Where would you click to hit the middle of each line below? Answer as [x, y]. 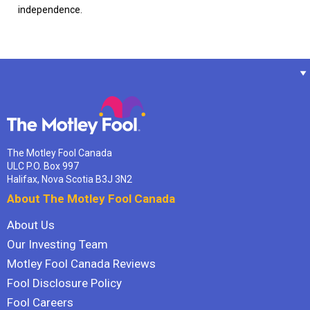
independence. [50, 10]
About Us [31, 225]
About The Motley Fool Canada [91, 198]
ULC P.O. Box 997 [43, 166]
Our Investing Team [57, 244]
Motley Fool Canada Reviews [81, 263]
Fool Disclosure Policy [64, 283]
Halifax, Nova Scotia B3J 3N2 [70, 179]
